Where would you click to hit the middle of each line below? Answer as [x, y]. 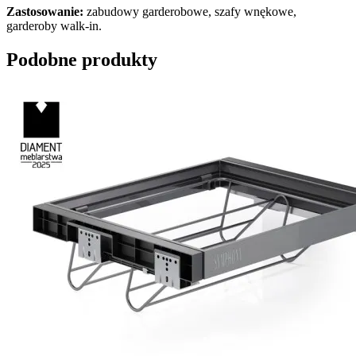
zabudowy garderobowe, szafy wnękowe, [190, 11]
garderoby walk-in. [54, 25]
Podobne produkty [82, 59]
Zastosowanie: [45, 11]
